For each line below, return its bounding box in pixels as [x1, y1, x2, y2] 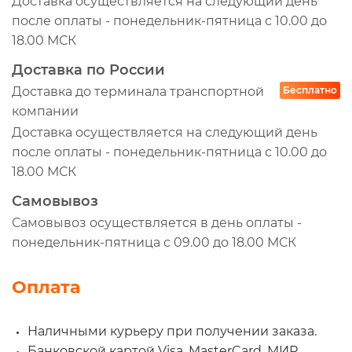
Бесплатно [283, 84, 337, 96]
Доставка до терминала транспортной [12, 83, 264, 99]
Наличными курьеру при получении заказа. [27, 323, 317, 339]
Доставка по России [12, 60, 165, 79]
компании [12, 103, 79, 119]
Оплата [12, 276, 80, 298]
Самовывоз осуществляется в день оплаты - [12, 214, 302, 230]
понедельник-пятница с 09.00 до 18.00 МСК [12, 234, 296, 250]
